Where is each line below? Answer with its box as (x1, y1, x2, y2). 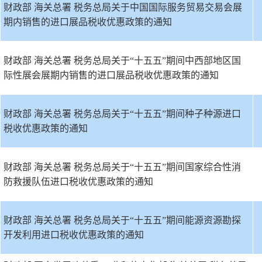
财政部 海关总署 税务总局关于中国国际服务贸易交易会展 (4, 2, 242, 12)
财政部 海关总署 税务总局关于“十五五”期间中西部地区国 (4, 56, 241, 65)
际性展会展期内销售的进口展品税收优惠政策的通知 (4, 70, 219, 80)
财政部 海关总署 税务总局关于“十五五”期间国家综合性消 (4, 162, 241, 172)
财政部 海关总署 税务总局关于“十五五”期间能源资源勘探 (4, 215, 241, 225)
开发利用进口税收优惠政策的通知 (4, 230, 144, 240)
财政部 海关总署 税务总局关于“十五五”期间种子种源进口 (4, 109, 241, 119)
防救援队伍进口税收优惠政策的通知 (4, 177, 153, 187)
